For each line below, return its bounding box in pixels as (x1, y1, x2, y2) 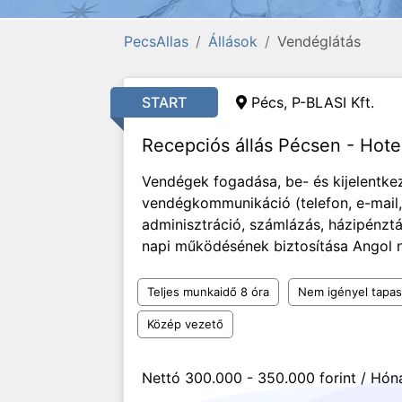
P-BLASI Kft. (292, 93, 374, 111)
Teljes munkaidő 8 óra (147, 284, 269, 299)
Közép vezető (147, 317, 223, 331)
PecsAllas (124, 32, 188, 50)
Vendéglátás (277, 32, 361, 50)
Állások (208, 32, 258, 50)
